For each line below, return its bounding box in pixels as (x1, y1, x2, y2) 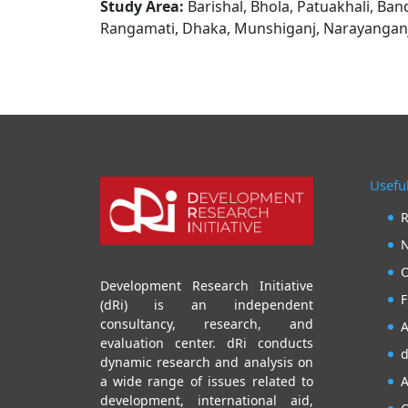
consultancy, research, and (99, 314, 314, 332)
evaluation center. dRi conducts (99, 333, 314, 352)
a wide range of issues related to (99, 372, 314, 390)
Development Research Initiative (99, 276, 314, 294)
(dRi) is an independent (99, 295, 314, 313)
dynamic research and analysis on (99, 352, 314, 371)
